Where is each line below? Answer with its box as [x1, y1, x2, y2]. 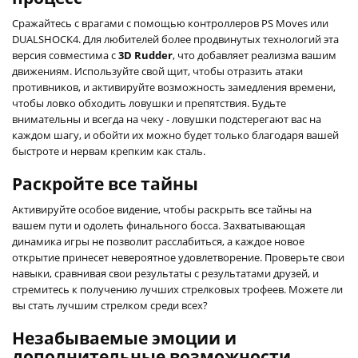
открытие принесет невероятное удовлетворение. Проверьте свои [12, 249, 344, 265]
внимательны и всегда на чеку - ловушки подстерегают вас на [12, 111, 321, 126]
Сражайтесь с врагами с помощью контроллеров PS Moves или [12, 15, 328, 30]
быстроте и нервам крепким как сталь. [12, 143, 205, 158]
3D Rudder [118, 47, 173, 62]
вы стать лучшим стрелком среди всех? [12, 297, 208, 312]
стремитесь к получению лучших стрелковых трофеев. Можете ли [12, 281, 343, 296]
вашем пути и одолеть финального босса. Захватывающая [12, 217, 305, 233]
